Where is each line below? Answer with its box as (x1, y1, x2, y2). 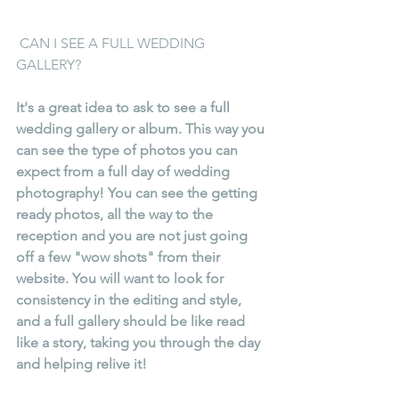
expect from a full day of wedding (16, 163, 233, 181)
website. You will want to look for (16, 270, 227, 288)
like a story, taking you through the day (16, 334, 264, 352)
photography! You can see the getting (16, 184, 261, 202)
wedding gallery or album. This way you (16, 120, 268, 138)
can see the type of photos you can (16, 142, 241, 159)
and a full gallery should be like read (16, 313, 248, 330)
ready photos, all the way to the (16, 206, 216, 224)
